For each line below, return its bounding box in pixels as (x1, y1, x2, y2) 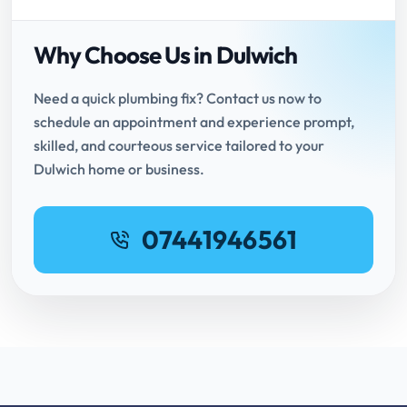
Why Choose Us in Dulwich (34, 40, 298, 71)
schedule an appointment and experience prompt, (34, 113, 354, 132)
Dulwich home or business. (34, 160, 204, 179)
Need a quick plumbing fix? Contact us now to (34, 89, 322, 108)
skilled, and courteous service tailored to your (34, 136, 324, 155)
